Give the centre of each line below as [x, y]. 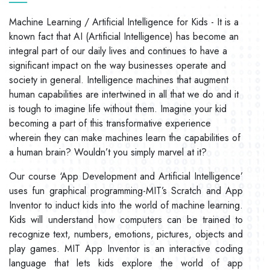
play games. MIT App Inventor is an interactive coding [126, 249]
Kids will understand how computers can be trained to [126, 220]
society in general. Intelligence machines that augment [119, 80]
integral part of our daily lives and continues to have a [118, 51]
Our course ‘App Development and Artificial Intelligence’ [126, 177]
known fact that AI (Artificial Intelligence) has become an [124, 37]
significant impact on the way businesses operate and [118, 66]
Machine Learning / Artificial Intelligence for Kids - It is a [124, 22]
